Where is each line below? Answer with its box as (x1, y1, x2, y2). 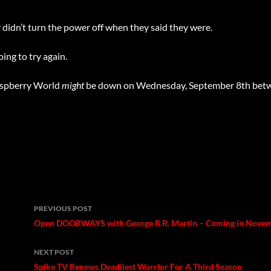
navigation (33, 215, 108, 235)
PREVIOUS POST (34, 204, 92, 213)
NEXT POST (34, 247, 74, 256)
